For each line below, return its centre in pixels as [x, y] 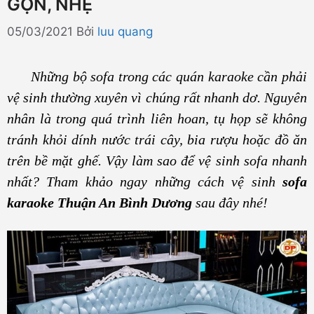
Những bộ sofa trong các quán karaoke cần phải [157, 76]
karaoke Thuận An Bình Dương [100, 202]
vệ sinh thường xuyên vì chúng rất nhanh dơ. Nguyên [157, 97]
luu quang [125, 31]
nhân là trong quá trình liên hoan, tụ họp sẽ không [157, 118]
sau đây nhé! [230, 202]
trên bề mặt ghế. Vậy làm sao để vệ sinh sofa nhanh [157, 160]
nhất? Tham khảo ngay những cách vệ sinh [145, 181]
